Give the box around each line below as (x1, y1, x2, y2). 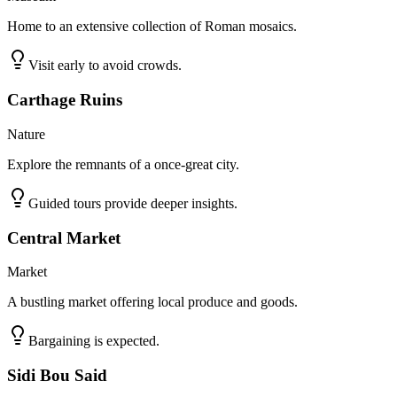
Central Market (7, 228, 121, 247)
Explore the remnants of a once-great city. (7, 156, 239, 172)
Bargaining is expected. (28, 333, 160, 349)
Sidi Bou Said (7, 365, 107, 385)
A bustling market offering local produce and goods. (7, 294, 298, 310)
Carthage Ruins (7, 90, 122, 110)
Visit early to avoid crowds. (28, 58, 182, 74)
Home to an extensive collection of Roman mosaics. (7, 19, 297, 35)
